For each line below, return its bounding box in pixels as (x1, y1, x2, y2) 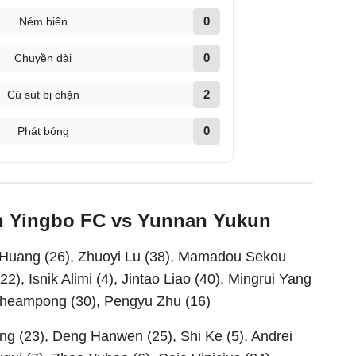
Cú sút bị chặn (6, 88, 79, 101)
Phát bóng (17, 125, 69, 137)
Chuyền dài (14, 52, 72, 64)
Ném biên (18, 15, 68, 28)
